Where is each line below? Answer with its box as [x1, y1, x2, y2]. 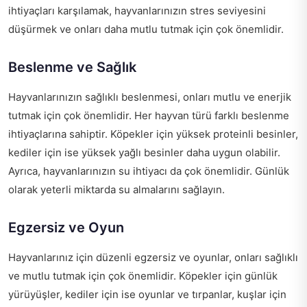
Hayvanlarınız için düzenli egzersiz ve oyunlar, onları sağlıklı [8, 251, 298, 265]
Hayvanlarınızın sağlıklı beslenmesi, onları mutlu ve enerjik [8, 90, 291, 104]
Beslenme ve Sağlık [8, 59, 136, 76]
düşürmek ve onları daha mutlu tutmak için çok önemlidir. [8, 23, 284, 36]
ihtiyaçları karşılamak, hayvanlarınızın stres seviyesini [8, 4, 266, 18]
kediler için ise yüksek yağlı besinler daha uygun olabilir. [8, 146, 280, 160]
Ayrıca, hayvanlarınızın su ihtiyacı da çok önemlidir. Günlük [8, 164, 289, 178]
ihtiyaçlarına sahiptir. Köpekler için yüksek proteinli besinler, [8, 127, 298, 141]
